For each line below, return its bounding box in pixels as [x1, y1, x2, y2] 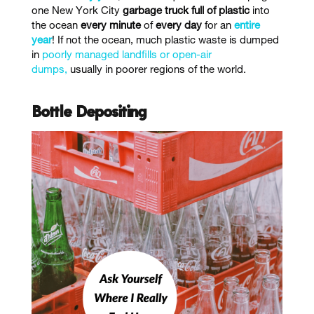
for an [201, 20, 234, 32]
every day [155, 20, 202, 32]
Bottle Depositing [31, 100, 146, 121]
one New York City [31, 6, 123, 17]
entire [233, 20, 260, 32]
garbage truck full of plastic [122, 6, 250, 17]
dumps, [31, 64, 67, 76]
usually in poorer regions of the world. [67, 64, 249, 76]
